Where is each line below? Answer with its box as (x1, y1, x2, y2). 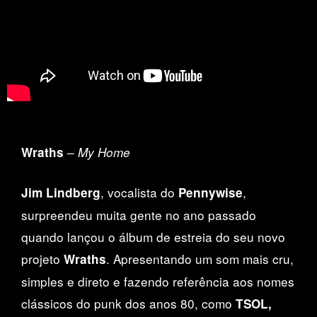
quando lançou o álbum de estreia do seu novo (21, 227, 285, 246)
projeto (21, 249, 64, 267)
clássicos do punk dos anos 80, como (21, 294, 236, 312)
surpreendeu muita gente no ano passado (21, 205, 256, 224)
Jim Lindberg (21, 183, 100, 201)
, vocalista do (100, 183, 178, 201)
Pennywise (178, 183, 243, 201)
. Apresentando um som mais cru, (106, 249, 294, 267)
